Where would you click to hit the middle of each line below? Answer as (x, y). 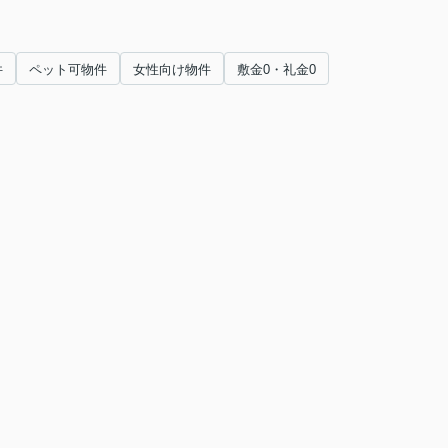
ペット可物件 (68, 69)
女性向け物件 (172, 69)
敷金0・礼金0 (276, 69)
